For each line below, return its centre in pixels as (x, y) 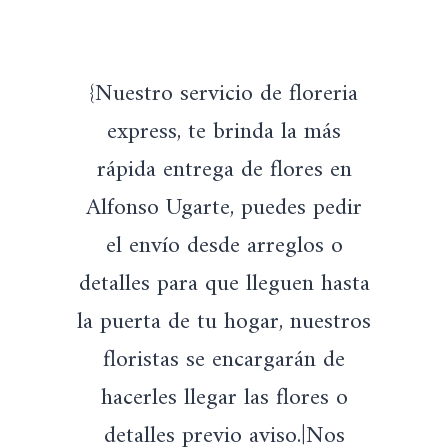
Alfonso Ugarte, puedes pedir (224, 208)
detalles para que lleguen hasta (224, 284)
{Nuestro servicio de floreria (224, 94)
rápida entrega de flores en (224, 170)
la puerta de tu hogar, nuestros (224, 322)
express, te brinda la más (224, 132)
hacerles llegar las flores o (224, 398)
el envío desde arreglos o (224, 246)
